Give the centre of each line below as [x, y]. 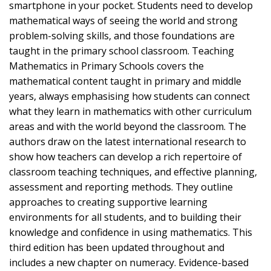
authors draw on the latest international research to [128, 142]
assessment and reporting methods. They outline [121, 187]
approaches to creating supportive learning [108, 202]
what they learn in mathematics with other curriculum [130, 112]
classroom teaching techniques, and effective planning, [133, 172]
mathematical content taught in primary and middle [125, 81]
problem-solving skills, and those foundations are [122, 36]
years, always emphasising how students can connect [129, 96]
